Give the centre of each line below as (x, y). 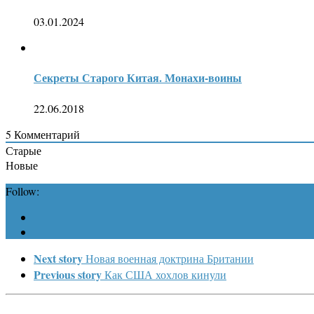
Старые (23, 150)
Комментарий (46, 134)
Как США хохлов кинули (165, 274)
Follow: (22, 191)
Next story (58, 258)
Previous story (68, 274)
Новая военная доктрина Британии (170, 258)
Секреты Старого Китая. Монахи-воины (138, 78)
